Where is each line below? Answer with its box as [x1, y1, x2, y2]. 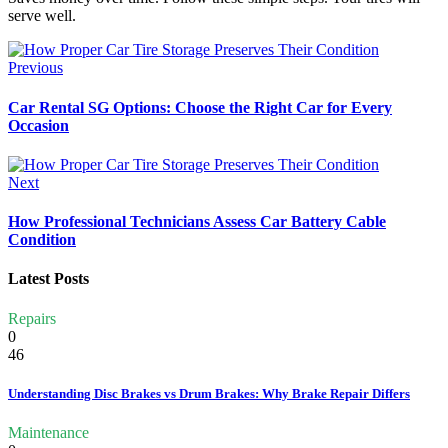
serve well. [8, 7, 76, 25]
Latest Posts [8, 270, 89, 288]
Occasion [8, 116, 69, 134]
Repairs [8, 309, 56, 327]
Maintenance [8, 423, 89, 441]
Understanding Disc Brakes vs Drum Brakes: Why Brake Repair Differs [8, 385, 410, 401]
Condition [8, 231, 76, 249]
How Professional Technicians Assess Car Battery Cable [8, 213, 386, 231]
